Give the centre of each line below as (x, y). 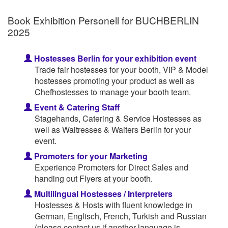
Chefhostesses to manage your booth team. (112, 92)
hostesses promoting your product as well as (114, 80)
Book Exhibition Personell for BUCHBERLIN (103, 20)
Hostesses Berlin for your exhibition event (114, 58)
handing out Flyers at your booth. (93, 178)
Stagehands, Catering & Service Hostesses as (118, 118)
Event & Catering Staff (76, 107)
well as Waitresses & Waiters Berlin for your (112, 129)
